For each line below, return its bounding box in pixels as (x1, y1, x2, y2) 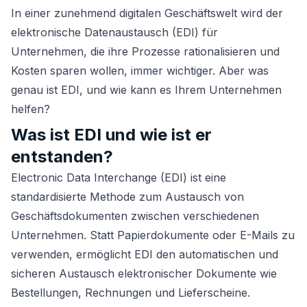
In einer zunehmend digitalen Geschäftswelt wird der (11, 6, 283, 20)
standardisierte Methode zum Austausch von (11, 190, 244, 204)
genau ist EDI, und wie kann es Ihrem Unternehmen (11, 83, 282, 97)
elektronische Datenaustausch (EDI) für (11, 25, 218, 39)
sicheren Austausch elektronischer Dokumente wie (11, 267, 277, 280)
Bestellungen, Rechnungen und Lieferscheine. (11, 286, 250, 299)
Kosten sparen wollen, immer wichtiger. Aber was (11, 64, 269, 77)
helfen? (11, 102, 50, 116)
